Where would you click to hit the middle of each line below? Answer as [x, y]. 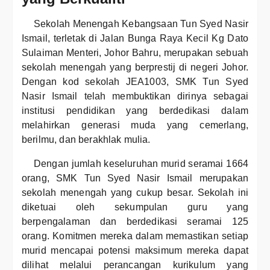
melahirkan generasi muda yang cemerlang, [135, 125]
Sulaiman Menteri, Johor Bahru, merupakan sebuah [135, 53]
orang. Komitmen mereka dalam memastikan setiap [135, 236]
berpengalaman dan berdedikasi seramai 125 [135, 221]
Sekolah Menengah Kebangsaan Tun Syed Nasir [141, 24]
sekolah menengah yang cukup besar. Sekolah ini [135, 193]
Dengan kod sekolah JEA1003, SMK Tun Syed [135, 82]
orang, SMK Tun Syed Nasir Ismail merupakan [135, 178]
